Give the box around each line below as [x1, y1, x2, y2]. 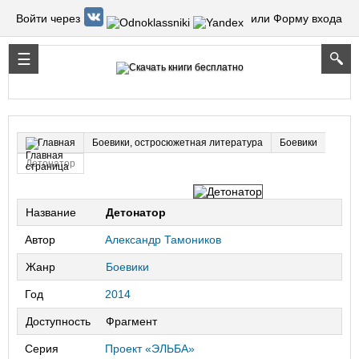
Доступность [26, 315, 91, 328]
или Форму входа [251, 11, 342, 25]
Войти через [16, 11, 80, 25]
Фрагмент [106, 315, 157, 328]
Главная [38, 137, 75, 148]
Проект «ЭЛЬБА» [105, 342, 195, 355]
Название [26, 206, 76, 219]
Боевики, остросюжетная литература [92, 136, 263, 148]
